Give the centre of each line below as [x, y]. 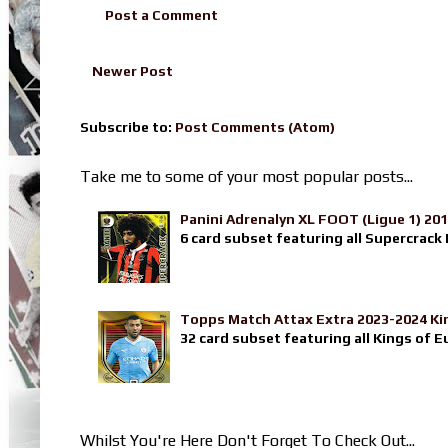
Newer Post [132, 70]
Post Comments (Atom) [255, 126]
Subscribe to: [127, 126]
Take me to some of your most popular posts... [246, 176]
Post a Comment [161, 14]
